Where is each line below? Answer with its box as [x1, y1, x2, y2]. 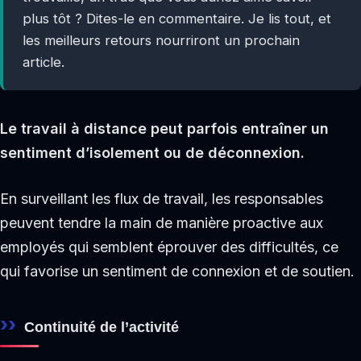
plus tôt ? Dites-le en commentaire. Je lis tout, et [22, 10, 331, 27]
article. [22, 54, 64, 71]
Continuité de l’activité [24, 318, 179, 336]
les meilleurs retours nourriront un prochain [22, 32, 300, 49]
